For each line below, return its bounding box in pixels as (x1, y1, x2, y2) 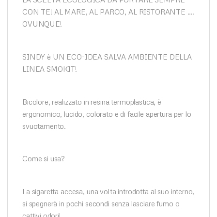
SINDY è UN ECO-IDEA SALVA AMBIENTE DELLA (22, 52, 192, 61)
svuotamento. (22, 121, 66, 130)
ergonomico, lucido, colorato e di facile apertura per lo (22, 109, 191, 118)
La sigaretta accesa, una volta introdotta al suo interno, (22, 187, 195, 196)
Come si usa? (22, 154, 65, 163)
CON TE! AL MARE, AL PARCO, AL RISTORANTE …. (22, 7, 194, 16)
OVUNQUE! (22, 19, 62, 28)
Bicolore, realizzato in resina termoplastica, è (22, 97, 161, 106)
